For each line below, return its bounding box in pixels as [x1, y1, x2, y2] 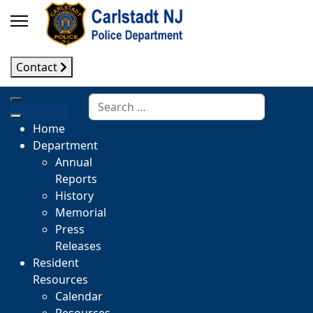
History [55, 188, 94, 203]
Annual [55, 154, 92, 170]
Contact [16, 59, 60, 75]
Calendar [55, 289, 103, 304]
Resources [33, 272, 88, 287]
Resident [33, 255, 79, 270]
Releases [55, 238, 101, 254]
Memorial [55, 205, 106, 220]
